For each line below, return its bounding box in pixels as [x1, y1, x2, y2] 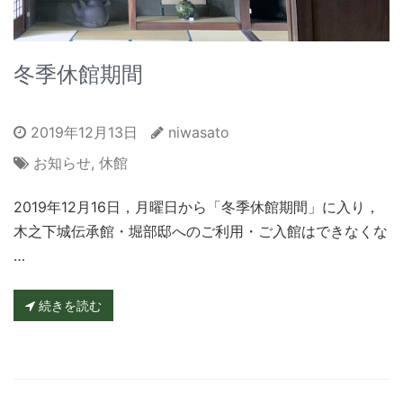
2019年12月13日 [26, 122, 138, 141]
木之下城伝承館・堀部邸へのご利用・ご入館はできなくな [13, 221, 388, 240]
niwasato [168, 122, 229, 141]
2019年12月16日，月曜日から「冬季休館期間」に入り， [13, 197, 380, 216]
